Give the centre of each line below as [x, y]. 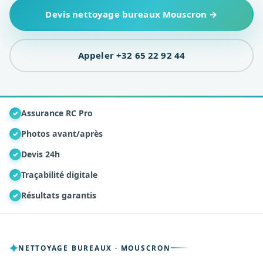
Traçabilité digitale [59, 175]
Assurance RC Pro [57, 113]
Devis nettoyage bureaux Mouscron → [131, 14]
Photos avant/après [62, 134]
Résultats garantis [59, 195]
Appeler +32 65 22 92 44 [131, 55]
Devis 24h [41, 154]
